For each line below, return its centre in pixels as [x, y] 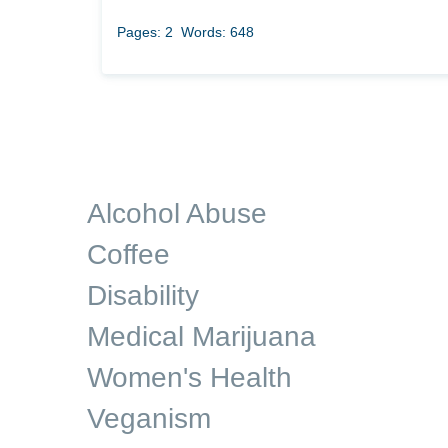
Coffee [128, 254]
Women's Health [189, 377]
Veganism [149, 418]
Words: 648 [217, 32]
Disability [143, 295]
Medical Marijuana [201, 336]
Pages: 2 [145, 32]
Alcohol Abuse [177, 213]
